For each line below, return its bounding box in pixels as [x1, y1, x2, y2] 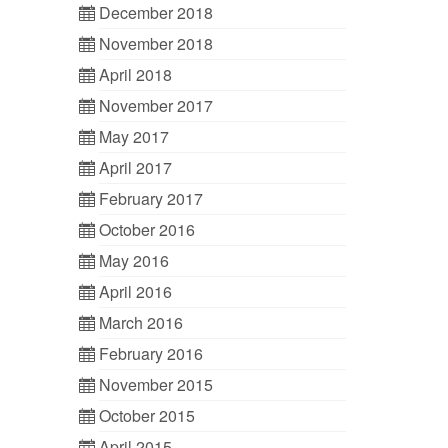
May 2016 [98, 249, 169, 272]
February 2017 [98, 187, 203, 210]
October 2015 [98, 404, 195, 427]
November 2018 [98, 32, 213, 55]
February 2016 [98, 342, 203, 365]
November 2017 [98, 94, 213, 117]
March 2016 [98, 311, 183, 334]
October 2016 [98, 218, 195, 241]
